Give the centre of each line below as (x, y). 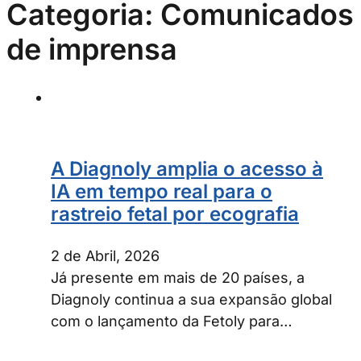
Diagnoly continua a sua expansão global (191, 300)
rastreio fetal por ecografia (175, 214)
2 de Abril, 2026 (105, 256)
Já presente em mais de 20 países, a (178, 278)
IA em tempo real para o (162, 192)
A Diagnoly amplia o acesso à (187, 169)
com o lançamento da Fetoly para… (172, 322)
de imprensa (92, 49)
